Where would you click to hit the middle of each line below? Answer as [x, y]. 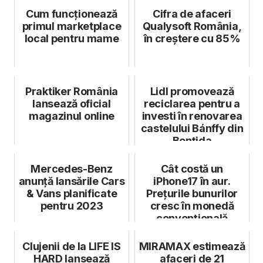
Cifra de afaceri [192, 14]
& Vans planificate [72, 193]
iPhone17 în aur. [192, 181]
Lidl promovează [192, 91]
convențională [192, 218]
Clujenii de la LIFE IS [72, 246]
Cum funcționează [72, 14]
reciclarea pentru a [192, 103]
